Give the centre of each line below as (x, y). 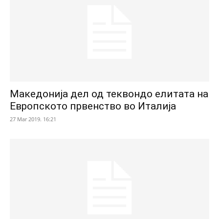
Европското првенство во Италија (93, 106)
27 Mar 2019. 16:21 (33, 119)
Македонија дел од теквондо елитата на (109, 94)
